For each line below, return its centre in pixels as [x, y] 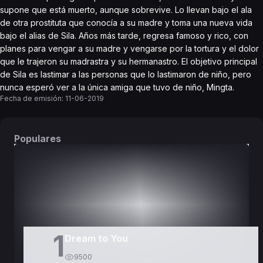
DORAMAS [74, 171]
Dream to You [96, 238]
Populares [38, 139]
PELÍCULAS [189, 171]
